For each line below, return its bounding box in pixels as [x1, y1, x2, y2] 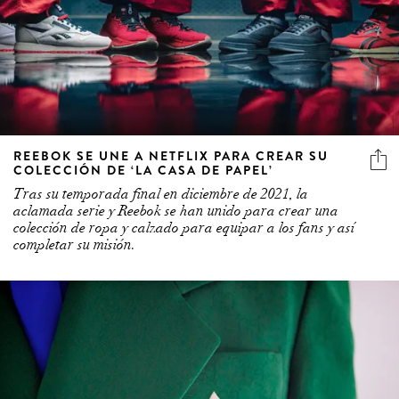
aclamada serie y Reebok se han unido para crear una [13, 201, 338, 220]
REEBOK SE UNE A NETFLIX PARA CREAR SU [13, 146, 329, 165]
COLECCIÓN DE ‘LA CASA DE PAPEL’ [13, 160, 273, 179]
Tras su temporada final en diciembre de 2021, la [13, 184, 308, 203]
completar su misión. [13, 235, 135, 254]
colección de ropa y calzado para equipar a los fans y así [13, 218, 354, 237]
